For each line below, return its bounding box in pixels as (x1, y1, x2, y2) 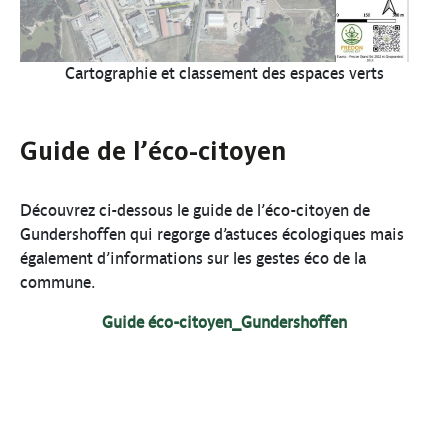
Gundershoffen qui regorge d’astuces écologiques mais (20, 225, 404, 245)
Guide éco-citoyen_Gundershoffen (101, 313, 347, 333)
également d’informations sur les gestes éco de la (20, 249, 366, 269)
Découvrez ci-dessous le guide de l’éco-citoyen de (20, 201, 370, 221)
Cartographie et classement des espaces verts (64, 64, 384, 84)
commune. (20, 273, 95, 293)
